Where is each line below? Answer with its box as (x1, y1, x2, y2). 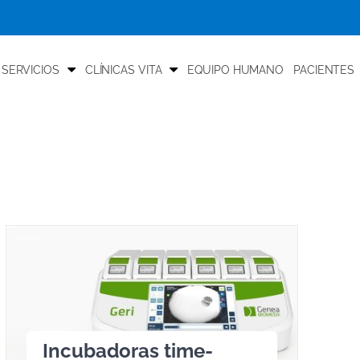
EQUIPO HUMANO (187, 63, 284, 76)
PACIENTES (293, 63, 355, 76)
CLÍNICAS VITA (84, 63, 162, 76)
